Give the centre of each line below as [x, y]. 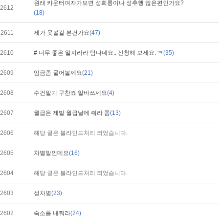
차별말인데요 [51, 153]
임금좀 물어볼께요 [58, 73]
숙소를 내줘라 [52, 213]
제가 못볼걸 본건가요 [62, 33]
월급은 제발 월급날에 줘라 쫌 [72, 113]
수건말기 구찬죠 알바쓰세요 [70, 93]
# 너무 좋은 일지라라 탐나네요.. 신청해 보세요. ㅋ [99, 53]
